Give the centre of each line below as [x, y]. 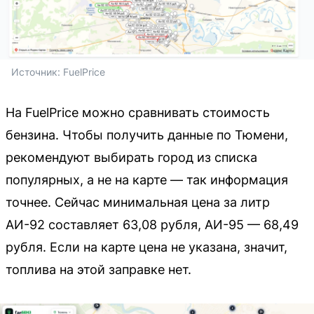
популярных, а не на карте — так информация [147, 179]
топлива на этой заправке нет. [98, 269]
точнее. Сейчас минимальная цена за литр [138, 202]
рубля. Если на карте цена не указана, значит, [146, 247]
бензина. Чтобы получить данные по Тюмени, [147, 135]
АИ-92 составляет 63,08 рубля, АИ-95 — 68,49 [152, 224]
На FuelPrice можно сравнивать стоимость [138, 112]
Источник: [37, 71]
